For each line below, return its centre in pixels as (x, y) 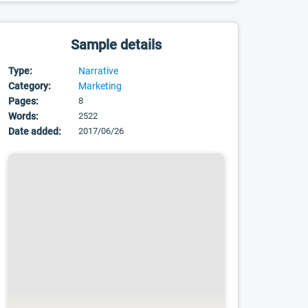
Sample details (117, 45)
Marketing (100, 86)
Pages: (24, 101)
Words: (24, 116)
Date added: (35, 131)
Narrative (99, 71)
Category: (30, 86)
